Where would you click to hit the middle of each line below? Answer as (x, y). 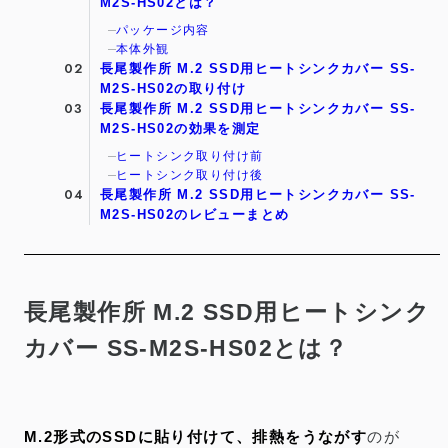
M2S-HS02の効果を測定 (180, 128)
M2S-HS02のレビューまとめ (195, 214)
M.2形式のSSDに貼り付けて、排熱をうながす (196, 437)
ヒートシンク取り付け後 (190, 174)
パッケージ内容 (163, 29)
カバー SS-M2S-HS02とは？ (186, 348)
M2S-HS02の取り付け (173, 88)
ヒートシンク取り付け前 (190, 155)
